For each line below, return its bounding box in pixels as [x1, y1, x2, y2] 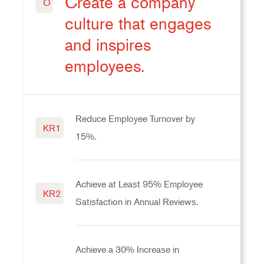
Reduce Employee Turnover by [75, 113, 195, 125]
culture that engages [65, 14, 212, 34]
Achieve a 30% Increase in [75, 243, 179, 256]
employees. [65, 57, 145, 76]
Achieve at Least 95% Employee [75, 178, 203, 190]
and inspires [65, 35, 151, 55]
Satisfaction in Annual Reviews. [75, 196, 199, 208]
